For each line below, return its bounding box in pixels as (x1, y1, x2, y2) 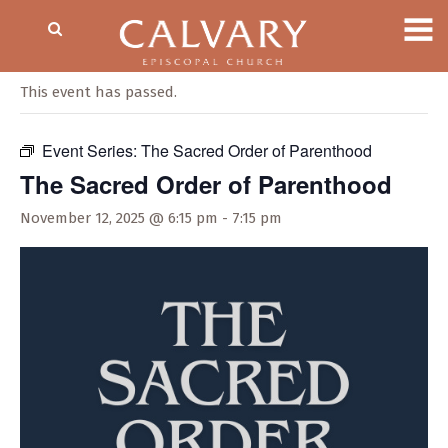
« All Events (20, 50, 110, 73)
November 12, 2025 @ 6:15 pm (20, 209, 218, 227)
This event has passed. (20, 83, 177, 101)
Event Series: (42, 139, 141, 162)
